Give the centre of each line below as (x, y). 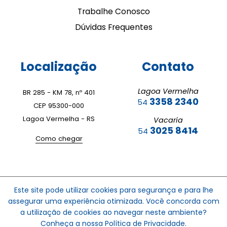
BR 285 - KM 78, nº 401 (59, 93)
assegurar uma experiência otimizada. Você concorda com (113, 201)
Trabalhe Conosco (113, 12)
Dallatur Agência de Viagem (125, 189)
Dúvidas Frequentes (113, 27)
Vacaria (168, 120)
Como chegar (59, 139)
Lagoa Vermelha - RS (59, 119)
